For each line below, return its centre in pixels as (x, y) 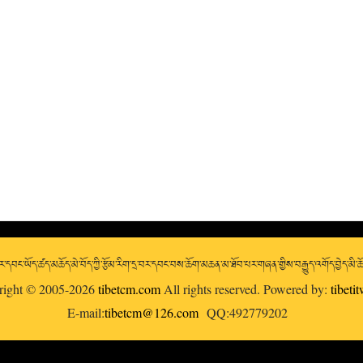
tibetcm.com (129, 289)
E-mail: (86, 312)
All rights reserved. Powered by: (245, 289)
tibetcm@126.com (152, 312)
